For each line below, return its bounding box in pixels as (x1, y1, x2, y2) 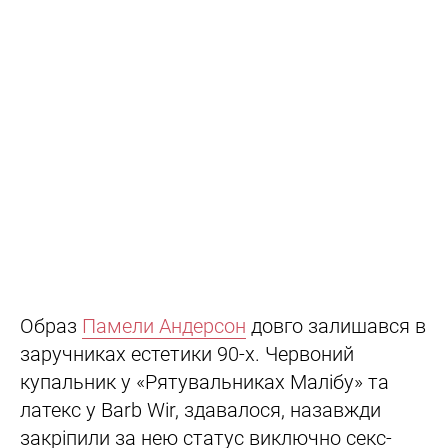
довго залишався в (246, 314, 426, 339)
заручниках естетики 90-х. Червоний (20, 342, 354, 367)
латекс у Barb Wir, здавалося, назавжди (20, 398, 381, 423)
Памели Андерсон (82, 314, 246, 339)
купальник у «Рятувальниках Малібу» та (20, 370, 389, 395)
